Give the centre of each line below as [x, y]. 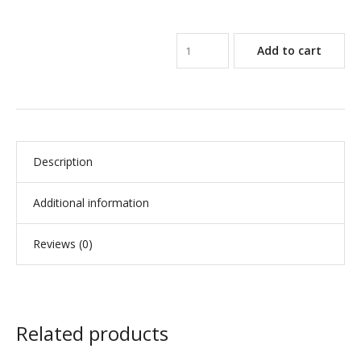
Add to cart [289, 51]
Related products [92, 334]
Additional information [91, 203]
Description [63, 162]
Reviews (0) [63, 244]
